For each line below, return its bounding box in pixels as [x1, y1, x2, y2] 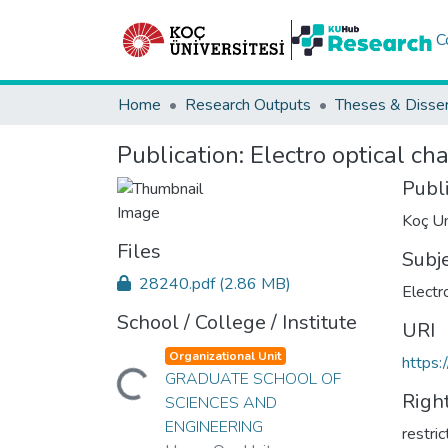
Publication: [117, 139, 250, 171]
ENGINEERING [164, 416, 263, 438]
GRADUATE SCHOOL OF [164, 368, 341, 390]
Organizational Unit [169, 348, 282, 364]
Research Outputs [185, 94, 311, 116]
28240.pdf [135, 273, 219, 295]
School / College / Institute [117, 309, 357, 336]
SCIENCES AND [164, 392, 277, 414]
